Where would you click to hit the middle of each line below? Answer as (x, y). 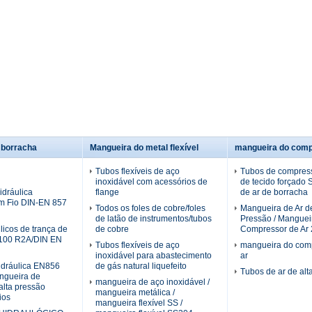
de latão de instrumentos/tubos (154, 218)
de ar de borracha (274, 192)
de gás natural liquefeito (141, 266)
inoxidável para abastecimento (154, 255)
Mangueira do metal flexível (144, 147)
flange (107, 192)
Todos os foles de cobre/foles (150, 208)
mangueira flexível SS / (139, 303)
